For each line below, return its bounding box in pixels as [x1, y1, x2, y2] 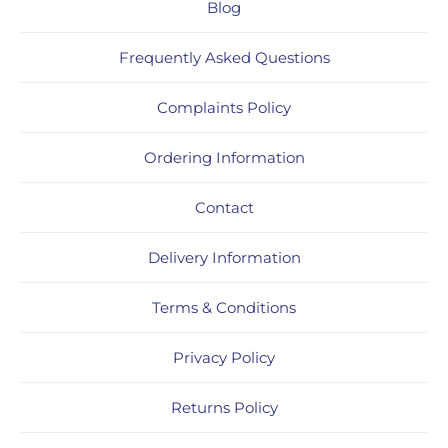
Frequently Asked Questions [118, 47, 330, 67]
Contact [194, 197, 254, 217]
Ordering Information [143, 147, 305, 167]
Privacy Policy [173, 347, 275, 367]
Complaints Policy [157, 97, 291, 117]
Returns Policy [170, 397, 278, 417]
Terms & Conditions [152, 297, 296, 317]
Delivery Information [147, 247, 301, 267]
